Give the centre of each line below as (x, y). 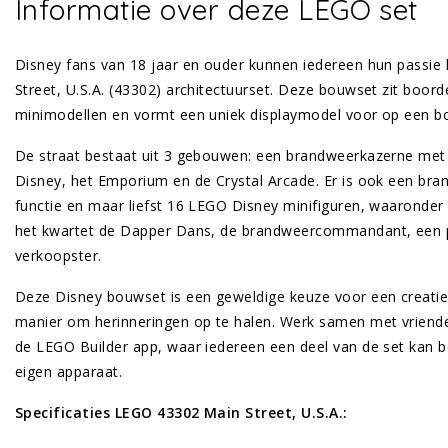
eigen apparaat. (69, 372)
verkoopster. (58, 256)
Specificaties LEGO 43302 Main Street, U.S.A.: (181, 413)
